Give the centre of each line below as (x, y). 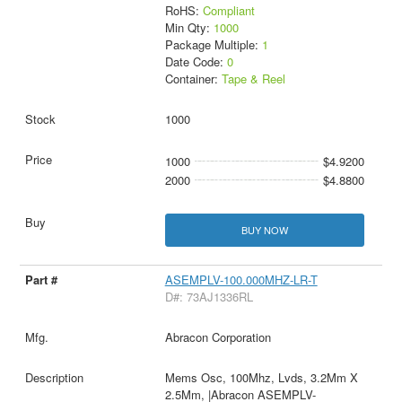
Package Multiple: (213, 44)
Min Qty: (189, 27)
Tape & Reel (253, 78)
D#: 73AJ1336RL (209, 296)
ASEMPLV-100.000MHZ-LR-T (241, 279)
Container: (193, 78)
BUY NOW (264, 229)
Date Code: (196, 61)
